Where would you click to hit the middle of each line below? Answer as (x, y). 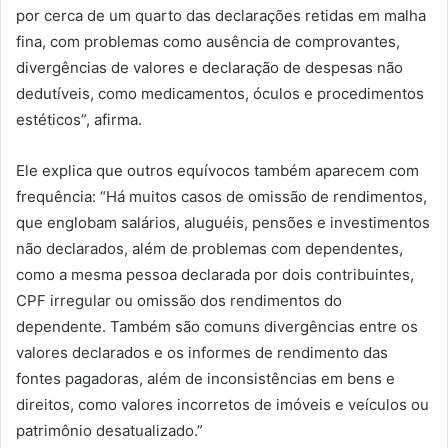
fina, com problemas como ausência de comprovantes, (208, 41)
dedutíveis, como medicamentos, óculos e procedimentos (220, 93)
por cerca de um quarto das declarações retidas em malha (221, 15)
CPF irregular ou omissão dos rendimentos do (179, 300)
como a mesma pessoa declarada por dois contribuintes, (215, 274)
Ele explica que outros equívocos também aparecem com (217, 170)
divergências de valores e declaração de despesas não (209, 67)
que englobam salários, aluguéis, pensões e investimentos (223, 222)
